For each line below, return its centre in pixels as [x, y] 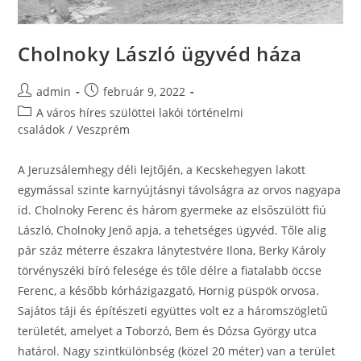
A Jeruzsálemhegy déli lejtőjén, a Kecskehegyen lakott [162, 170]
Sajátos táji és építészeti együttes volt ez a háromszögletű [173, 311]
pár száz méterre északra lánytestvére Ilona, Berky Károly [172, 251]
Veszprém [104, 130]
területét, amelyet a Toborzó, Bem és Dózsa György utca [168, 331]
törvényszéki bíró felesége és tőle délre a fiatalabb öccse [170, 271]
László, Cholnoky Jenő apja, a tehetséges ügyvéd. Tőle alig [172, 230]
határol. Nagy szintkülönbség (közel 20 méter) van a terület [177, 351]
